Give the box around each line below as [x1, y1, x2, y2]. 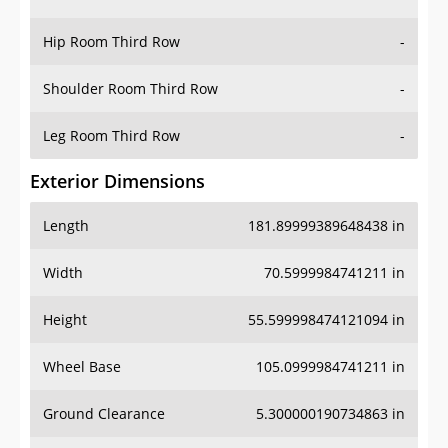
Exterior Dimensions [30, 169, 205, 194]
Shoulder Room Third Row [43, 79, 218, 99]
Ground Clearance [43, 404, 165, 424]
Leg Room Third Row [43, 126, 180, 146]
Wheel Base [43, 357, 121, 377]
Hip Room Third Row [43, 32, 180, 52]
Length [43, 216, 89, 236]
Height [43, 310, 87, 330]
